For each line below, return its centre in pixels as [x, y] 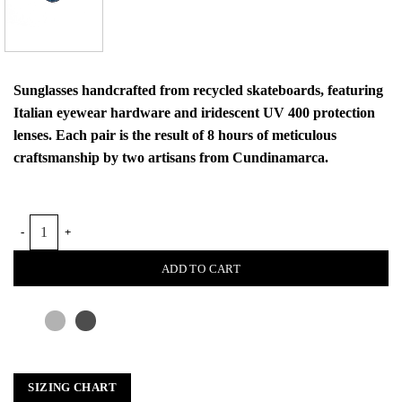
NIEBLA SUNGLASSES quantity [103, 223]
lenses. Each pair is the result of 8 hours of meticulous [175, 135]
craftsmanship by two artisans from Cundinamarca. [171, 158]
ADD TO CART [201, 269]
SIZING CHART [72, 387]
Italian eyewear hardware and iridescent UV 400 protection [194, 113]
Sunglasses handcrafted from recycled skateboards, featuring [198, 91]
